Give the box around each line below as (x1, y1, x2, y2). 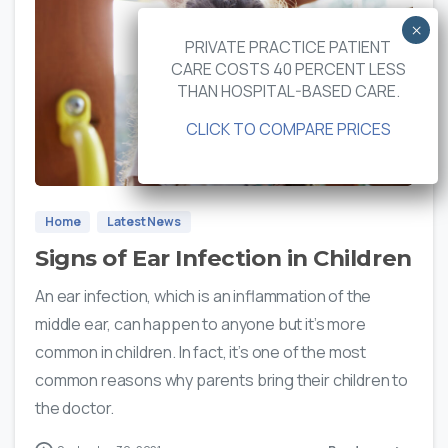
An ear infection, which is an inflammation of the (35, 285, 372, 308)
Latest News (107, 213, 181, 231)
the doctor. (35, 397, 115, 420)
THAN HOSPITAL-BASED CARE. (176, 79, 400, 102)
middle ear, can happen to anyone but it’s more (35, 313, 366, 336)
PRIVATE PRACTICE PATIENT (185, 35, 391, 58)
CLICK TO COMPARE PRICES (185, 117, 391, 140)
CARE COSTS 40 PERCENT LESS (170, 57, 406, 80)
